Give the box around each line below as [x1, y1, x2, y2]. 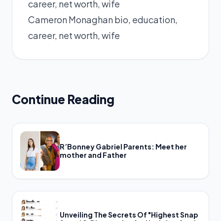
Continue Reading [12, 92, 114, 107]
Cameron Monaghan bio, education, [28, 14, 178, 25]
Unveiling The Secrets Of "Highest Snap [60, 210, 198, 219]
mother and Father [60, 150, 127, 159]
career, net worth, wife [28, 30, 120, 41]
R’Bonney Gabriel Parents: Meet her [60, 142, 187, 151]
